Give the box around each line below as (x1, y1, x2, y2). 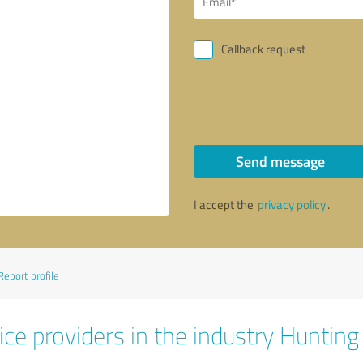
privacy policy (258, 196, 326, 213)
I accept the (194, 196, 256, 213)
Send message (235, 151, 325, 172)
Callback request (221, 41, 305, 58)
